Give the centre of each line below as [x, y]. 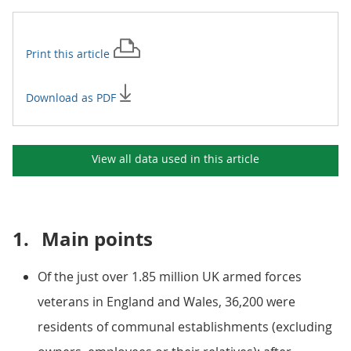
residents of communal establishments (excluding [185, 327]
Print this [51, 54]
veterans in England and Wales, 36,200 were [166, 302]
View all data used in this [159, 159]
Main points [97, 239]
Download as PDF [72, 98]
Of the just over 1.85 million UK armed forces [170, 277]
